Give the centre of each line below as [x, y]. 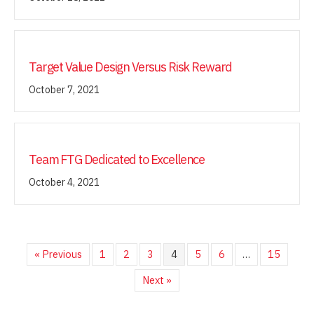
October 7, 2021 [64, 89]
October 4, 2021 [64, 182]
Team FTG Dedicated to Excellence [117, 159]
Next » [157, 280]
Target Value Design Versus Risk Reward [131, 67]
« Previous [58, 254]
